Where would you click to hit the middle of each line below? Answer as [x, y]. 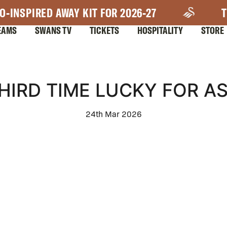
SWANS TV [53, 30]
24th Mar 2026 [113, 114]
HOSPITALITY [160, 30]
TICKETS [104, 30]
